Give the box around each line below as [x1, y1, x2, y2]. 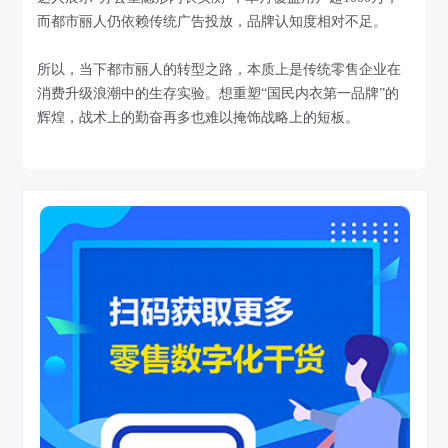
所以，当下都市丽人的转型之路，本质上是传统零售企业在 [37, 61, 402, 77]
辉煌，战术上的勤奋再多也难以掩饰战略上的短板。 [37, 109, 360, 125]
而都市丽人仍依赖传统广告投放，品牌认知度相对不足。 [37, 13, 388, 29]
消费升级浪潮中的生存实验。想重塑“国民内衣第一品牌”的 [37, 85, 400, 101]
